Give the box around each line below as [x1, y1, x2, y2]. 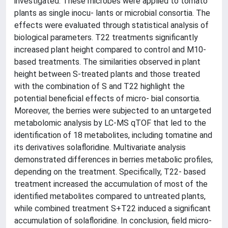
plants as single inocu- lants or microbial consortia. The [14, 8, 210, 18]
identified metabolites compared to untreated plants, [14, 191, 206, 201]
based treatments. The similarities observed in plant [14, 57, 201, 67]
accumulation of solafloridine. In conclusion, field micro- [14, 216, 212, 225]
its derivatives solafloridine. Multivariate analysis [14, 142, 186, 152]
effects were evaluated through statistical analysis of [14, 20, 209, 30]
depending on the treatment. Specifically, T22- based [14, 167, 206, 177]
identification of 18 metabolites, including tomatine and [14, 130, 212, 140]
